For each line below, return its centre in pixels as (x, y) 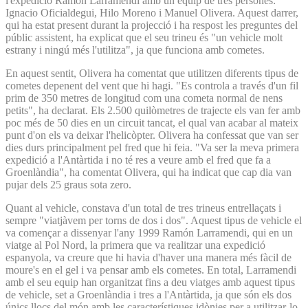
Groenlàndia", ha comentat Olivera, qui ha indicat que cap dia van (148, 172)
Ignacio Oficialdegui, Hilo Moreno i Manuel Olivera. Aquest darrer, (152, 12)
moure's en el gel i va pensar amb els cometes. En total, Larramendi (151, 269)
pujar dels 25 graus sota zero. (68, 184)
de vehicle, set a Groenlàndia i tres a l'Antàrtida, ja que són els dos (148, 294)
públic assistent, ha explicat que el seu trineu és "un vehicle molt (144, 37)
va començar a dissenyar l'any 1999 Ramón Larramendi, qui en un (149, 232)
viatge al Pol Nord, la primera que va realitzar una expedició (135, 245)
